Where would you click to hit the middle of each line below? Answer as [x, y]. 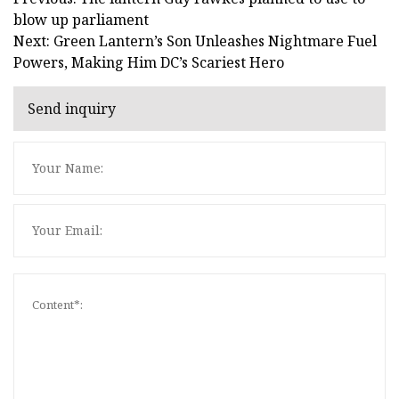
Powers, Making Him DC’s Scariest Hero [149, 62]
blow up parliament [81, 19]
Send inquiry [72, 109]
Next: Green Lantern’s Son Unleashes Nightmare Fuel [195, 41]
